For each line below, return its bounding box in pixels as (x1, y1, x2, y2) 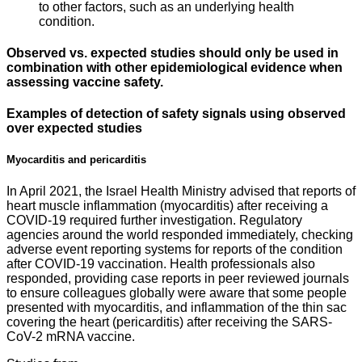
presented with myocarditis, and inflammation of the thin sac (6, 300, 347, 314)
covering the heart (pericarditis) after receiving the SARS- (6, 314, 332, 329)
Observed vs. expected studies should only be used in (6, 45, 339, 60)
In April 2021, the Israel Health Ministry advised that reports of (6, 183, 356, 198)
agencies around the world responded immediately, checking (6, 227, 353, 242)
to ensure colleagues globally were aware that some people (6, 285, 347, 300)
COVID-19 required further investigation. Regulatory (6, 213, 302, 227)
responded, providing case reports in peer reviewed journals (6, 271, 349, 285)
